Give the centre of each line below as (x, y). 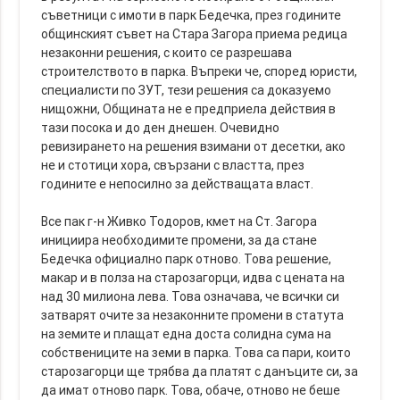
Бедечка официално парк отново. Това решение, (187, 259)
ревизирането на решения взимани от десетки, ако (194, 147)
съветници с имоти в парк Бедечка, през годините (192, 16)
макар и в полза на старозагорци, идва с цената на (193, 278)
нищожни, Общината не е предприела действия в (189, 109)
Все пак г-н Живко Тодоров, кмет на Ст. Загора (179, 222)
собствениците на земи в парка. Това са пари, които (196, 353)
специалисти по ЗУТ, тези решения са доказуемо (187, 91)
